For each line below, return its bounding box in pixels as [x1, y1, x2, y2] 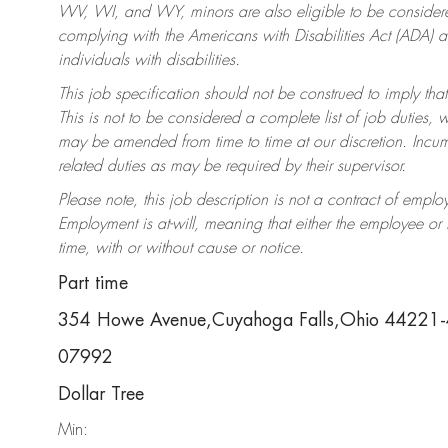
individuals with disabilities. [58, 52, 240, 69]
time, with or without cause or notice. [58, 240, 304, 257]
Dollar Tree [58, 385, 144, 404]
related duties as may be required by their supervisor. [58, 158, 406, 175]
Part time [58, 274, 128, 293]
